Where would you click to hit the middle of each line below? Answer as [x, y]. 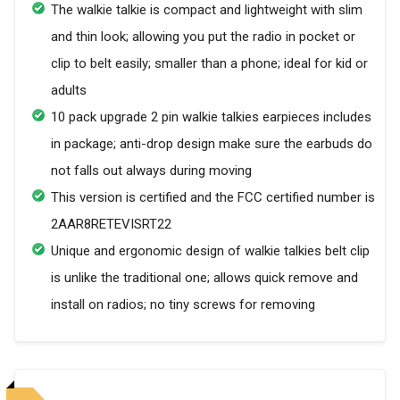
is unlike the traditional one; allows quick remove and [204, 278]
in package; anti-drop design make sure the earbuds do [212, 144]
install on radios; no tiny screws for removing [183, 305]
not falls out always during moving [151, 171]
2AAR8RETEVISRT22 [111, 225]
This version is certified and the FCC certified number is [213, 198]
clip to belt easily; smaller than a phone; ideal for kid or [209, 64]
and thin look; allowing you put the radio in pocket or [203, 37]
